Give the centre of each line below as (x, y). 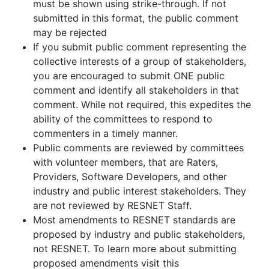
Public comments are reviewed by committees (138, 148)
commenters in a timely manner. (105, 133)
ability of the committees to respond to (123, 119)
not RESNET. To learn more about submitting (135, 249)
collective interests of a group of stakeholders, (140, 61)
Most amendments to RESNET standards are (134, 220)
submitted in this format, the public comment (136, 18)
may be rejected (70, 32)
